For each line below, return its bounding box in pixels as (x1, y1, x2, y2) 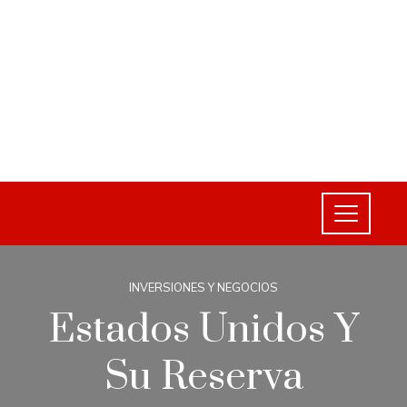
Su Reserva (104, 352, 303, 402)
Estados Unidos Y (48, 304, 359, 354)
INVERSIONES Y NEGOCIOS (129, 279, 278, 294)
